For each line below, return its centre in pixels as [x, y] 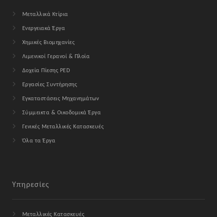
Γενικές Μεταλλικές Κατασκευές [63, 127]
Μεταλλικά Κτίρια [45, 15]
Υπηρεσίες [31, 185]
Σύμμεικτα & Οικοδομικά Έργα [62, 113]
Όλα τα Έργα [39, 141]
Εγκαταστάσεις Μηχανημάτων [61, 99]
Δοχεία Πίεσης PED [46, 71]
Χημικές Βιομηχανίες [48, 43]
